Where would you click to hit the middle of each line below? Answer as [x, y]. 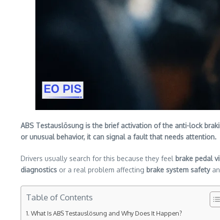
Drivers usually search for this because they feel [98, 158]
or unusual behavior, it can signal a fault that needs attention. [119, 137]
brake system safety [178, 170]
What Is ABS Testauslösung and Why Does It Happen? [106, 213]
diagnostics [39, 170]
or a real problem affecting [102, 170]
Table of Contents [59, 197]
